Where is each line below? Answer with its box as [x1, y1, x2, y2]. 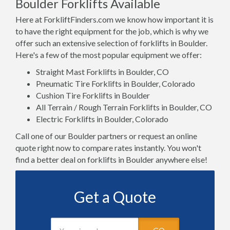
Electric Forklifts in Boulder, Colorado [36, 114, 168, 124]
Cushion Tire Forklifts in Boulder [36, 90, 150, 100]
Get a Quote [74, 187, 156, 206]
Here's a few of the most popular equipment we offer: [15, 50, 202, 60]
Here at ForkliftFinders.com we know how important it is [15, 14, 214, 24]
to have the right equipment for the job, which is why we [15, 26, 208, 36]
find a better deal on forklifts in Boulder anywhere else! [15, 155, 207, 164]
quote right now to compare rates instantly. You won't [15, 143, 201, 152]
